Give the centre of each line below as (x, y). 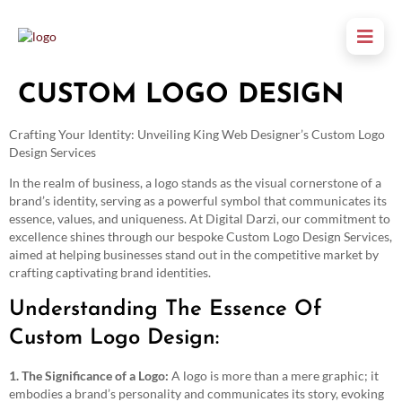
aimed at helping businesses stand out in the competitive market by (194, 255)
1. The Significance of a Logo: (89, 375)
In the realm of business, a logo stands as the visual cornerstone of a (195, 183)
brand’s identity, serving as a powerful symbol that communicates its (198, 201)
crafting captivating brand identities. (110, 273)
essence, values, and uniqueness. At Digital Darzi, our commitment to (200, 219)
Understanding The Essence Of (166, 309)
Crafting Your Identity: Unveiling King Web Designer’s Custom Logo (197, 134)
